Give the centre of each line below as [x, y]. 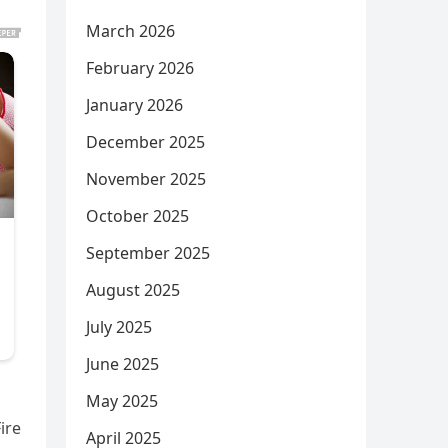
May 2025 [122, 401]
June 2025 [122, 364]
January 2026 [134, 105]
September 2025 [148, 253]
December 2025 [145, 142]
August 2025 [133, 290]
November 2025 [146, 179]
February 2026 [140, 68]
